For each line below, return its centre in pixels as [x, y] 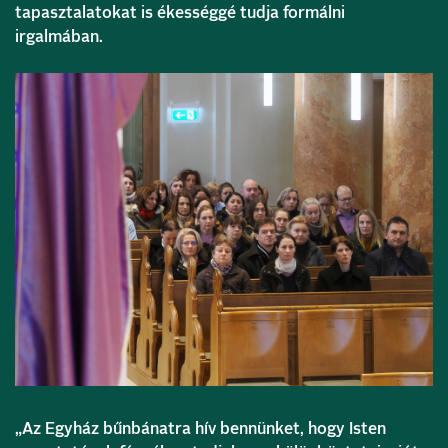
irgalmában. [59, 36]
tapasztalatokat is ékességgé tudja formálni [180, 12]
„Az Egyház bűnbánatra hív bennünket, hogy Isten [200, 429]
